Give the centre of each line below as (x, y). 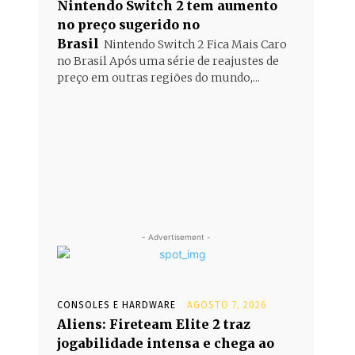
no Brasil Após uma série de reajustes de (168, 61)
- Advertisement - (176, 237)
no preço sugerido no (128, 25)
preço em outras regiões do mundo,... (158, 78)
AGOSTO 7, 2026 (227, 305)
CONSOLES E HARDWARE (116, 305)
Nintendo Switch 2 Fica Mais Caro (195, 44)
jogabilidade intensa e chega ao (166, 343)
